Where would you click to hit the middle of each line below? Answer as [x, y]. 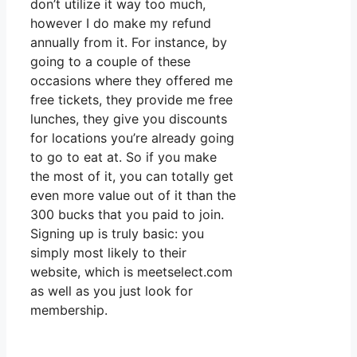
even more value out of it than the [133, 195]
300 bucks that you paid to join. [127, 214]
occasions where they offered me [131, 80]
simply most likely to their [108, 252]
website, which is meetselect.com [131, 271]
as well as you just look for [112, 290]
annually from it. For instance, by [129, 42]
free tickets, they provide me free [131, 99]
